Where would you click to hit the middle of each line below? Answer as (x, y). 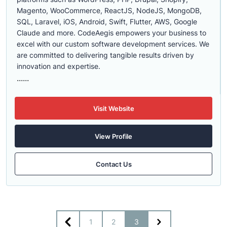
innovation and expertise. (59, 66)
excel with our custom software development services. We (113, 44)
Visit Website (113, 108)
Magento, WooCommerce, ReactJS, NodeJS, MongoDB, (109, 10)
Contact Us (113, 164)
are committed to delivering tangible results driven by (105, 55)
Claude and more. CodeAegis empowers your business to (111, 33)
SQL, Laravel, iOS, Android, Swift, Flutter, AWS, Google (107, 22)
